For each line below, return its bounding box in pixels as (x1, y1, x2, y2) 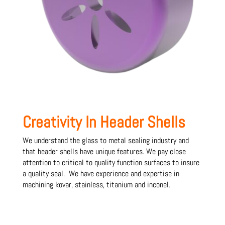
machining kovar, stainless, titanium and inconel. (22, 179, 170, 190)
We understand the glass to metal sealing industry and (22, 135, 189, 146)
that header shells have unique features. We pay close (22, 146, 186, 157)
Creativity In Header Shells (22, 112, 185, 133)
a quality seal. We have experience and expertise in (22, 168, 179, 179)
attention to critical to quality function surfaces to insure (22, 157, 199, 168)
